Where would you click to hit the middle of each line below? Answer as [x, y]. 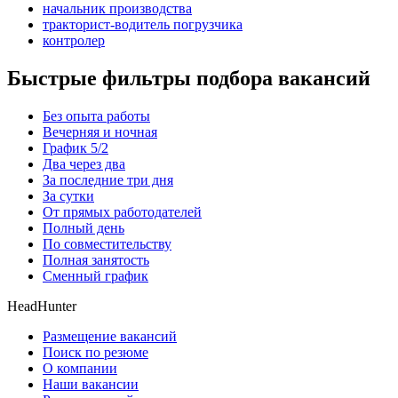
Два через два [84, 164]
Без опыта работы [96, 116]
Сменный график [96, 276]
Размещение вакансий [110, 337]
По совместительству [107, 244]
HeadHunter [42, 306]
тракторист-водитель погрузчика [143, 25]
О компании [80, 369]
